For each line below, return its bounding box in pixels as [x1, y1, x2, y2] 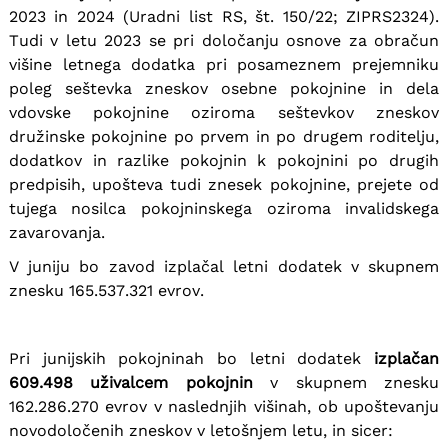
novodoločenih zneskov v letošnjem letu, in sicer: [8, 420, 393, 440]
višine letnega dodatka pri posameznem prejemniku [8, 54, 440, 74]
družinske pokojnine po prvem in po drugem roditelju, [8, 126, 440, 146]
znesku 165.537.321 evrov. [8, 280, 204, 300]
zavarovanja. [8, 222, 105, 242]
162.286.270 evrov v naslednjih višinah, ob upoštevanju [8, 396, 440, 416]
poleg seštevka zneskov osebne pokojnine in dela [8, 78, 440, 98]
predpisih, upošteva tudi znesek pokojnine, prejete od [8, 174, 440, 194]
